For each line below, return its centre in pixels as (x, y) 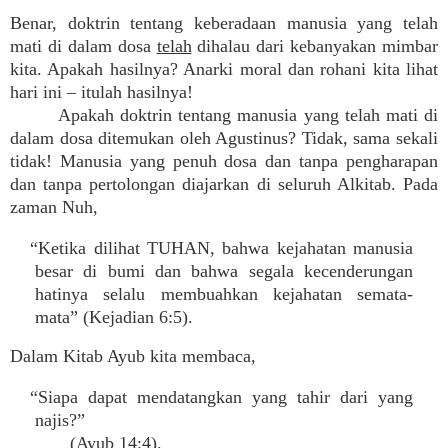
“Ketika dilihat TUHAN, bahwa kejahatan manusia (221, 248)
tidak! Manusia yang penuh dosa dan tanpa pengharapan (224, 161)
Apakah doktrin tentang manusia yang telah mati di (248, 115)
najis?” (60, 420)
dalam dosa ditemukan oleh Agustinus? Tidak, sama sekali (224, 138)
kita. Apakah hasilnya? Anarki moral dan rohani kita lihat (224, 69)
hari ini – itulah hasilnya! (101, 92)
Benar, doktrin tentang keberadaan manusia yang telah (224, 23)
